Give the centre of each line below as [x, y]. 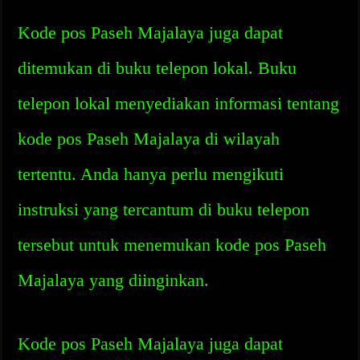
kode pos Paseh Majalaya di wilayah [149, 139]
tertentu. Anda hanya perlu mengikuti [151, 174]
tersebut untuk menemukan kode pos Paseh [172, 245]
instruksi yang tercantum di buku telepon [164, 209]
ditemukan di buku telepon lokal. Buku [157, 68]
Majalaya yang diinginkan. [114, 280]
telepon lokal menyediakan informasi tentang [179, 103]
